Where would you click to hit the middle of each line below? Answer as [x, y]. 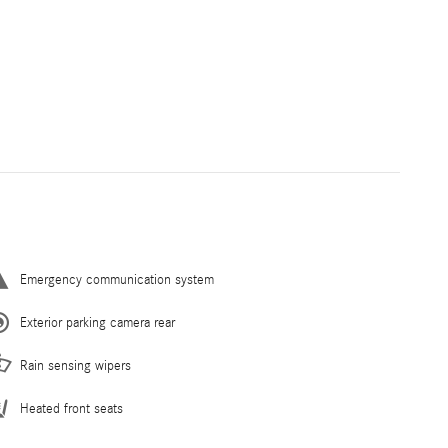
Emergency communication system [117, 280]
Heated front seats [71, 409]
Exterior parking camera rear [97, 323]
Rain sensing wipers [75, 366]
